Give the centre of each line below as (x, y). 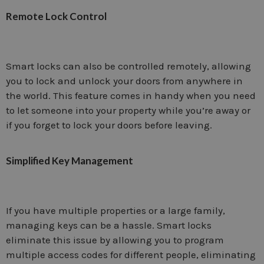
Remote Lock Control (56, 16)
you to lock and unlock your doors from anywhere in (124, 80)
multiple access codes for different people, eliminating (131, 254)
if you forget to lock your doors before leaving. (109, 125)
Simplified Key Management (70, 161)
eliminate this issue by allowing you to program (115, 240)
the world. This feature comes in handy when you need (131, 95)
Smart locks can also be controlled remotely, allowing (128, 66)
